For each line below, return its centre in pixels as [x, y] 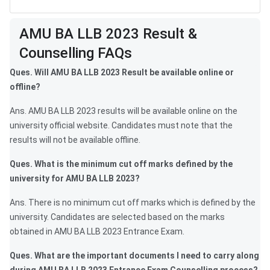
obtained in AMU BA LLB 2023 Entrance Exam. [97, 232]
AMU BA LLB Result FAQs [78, 26]
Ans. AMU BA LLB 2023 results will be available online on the [124, 111]
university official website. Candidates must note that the [121, 126]
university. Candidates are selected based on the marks [117, 217]
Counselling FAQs [76, 53]
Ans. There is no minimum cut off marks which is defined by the [133, 203]
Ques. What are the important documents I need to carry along [134, 256]
